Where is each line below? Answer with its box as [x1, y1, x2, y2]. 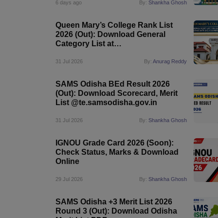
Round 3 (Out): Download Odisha [55, 207, 177, 215]
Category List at [55, 39, 114, 48]
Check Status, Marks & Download [55, 148, 179, 156]
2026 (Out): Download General [55, 30, 165, 38]
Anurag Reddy [153, 58, 187, 64]
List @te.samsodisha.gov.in [55, 98, 157, 107]
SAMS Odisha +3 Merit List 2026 [55, 198, 172, 206]
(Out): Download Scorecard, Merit [55, 89, 178, 97]
